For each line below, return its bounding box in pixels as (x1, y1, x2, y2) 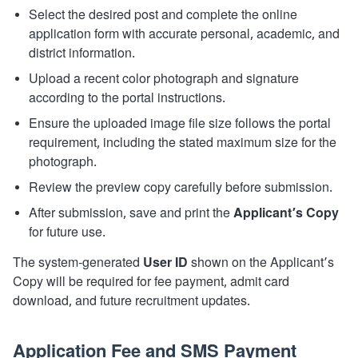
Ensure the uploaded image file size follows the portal (29, 115, 331, 133)
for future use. (29, 224, 105, 242)
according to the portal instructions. (29, 89, 225, 108)
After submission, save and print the (29, 205, 233, 223)
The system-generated (13, 254, 143, 272)
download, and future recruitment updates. (13, 292, 250, 311)
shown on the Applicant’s (188, 254, 334, 272)
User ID (143, 254, 188, 272)
